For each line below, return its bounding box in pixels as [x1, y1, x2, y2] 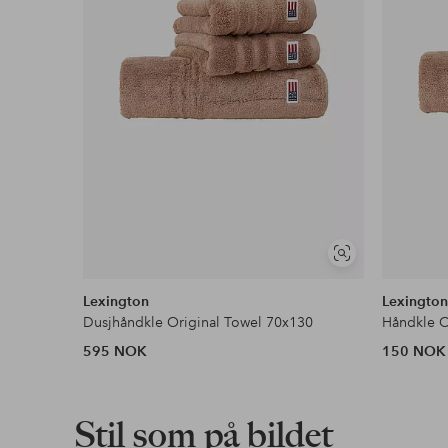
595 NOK [83, 342, 148, 361]
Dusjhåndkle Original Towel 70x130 [83, 313, 314, 332]
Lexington [83, 292, 150, 311]
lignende [340, 270, 391, 286]
